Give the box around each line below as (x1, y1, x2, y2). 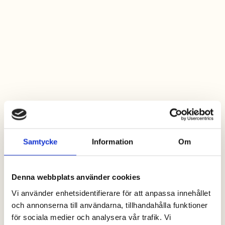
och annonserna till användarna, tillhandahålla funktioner (12, 200, 208, 209)
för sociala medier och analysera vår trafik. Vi (12, 212, 171, 221)
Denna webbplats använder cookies (12, 172, 140, 181)
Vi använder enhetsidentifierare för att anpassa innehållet (12, 188, 210, 197)
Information (91, 137, 134, 146)
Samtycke (23, 137, 58, 146)
